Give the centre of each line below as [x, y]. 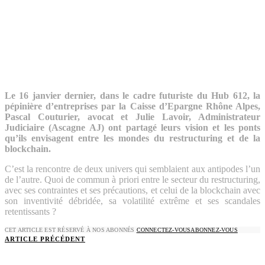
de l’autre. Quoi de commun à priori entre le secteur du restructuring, [132, 179]
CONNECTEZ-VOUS [164, 230]
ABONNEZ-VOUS [214, 230]
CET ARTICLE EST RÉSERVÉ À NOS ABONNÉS [71, 230]
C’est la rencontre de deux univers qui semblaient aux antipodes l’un [132, 169]
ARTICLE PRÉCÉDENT [45, 239]
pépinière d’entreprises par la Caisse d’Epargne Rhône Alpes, [132, 106]
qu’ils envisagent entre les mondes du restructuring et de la [132, 138]
